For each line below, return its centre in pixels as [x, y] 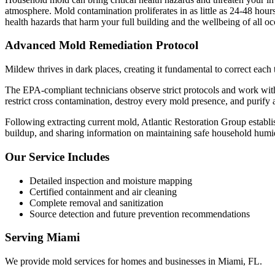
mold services [79, 261]
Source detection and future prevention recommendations [140, 214]
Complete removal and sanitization [96, 203]
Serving [26, 238]
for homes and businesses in [161, 261]
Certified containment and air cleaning [103, 192]
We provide [29, 261]
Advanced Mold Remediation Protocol [102, 45]
